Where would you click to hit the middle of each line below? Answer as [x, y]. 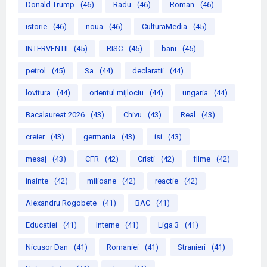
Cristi [146, 159]
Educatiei [41, 225]
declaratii [148, 70]
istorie [36, 26]
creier [35, 136]
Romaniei [123, 247]
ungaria [195, 92]
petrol [36, 70]
